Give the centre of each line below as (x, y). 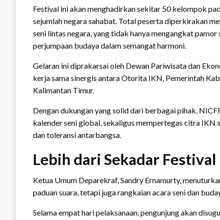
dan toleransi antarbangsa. (77, 135)
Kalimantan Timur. (64, 90)
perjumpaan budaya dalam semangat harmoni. (110, 46)
